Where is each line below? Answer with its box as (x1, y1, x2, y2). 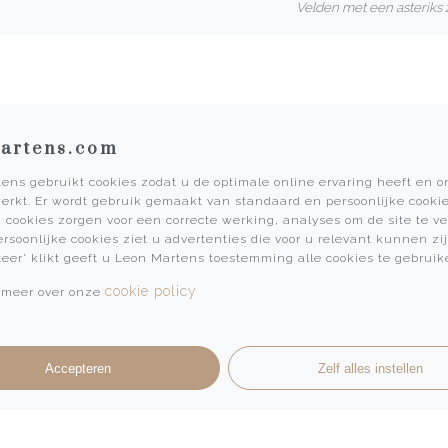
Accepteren (45, 360, 111, 376)
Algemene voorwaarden (60, 319, 207, 336)
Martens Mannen (60, 247, 165, 264)
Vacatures (60, 295, 122, 312)
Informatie (60, 197, 201, 227)
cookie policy (105, 283, 197, 299)
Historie (60, 271, 107, 288)
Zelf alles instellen (317, 360, 423, 376)
